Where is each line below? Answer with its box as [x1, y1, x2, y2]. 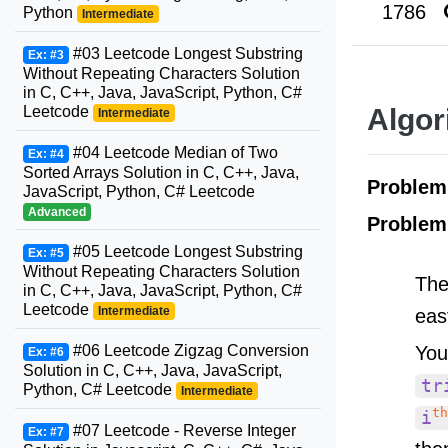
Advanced [27, 205, 86, 219]
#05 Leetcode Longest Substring [68, 243, 303, 260]
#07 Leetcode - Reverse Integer [68, 422, 296, 439]
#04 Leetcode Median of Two [68, 144, 278, 161]
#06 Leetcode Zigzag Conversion [68, 342, 309, 359]
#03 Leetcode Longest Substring [68, 45, 303, 62]
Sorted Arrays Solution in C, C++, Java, [23, 164, 299, 181]
